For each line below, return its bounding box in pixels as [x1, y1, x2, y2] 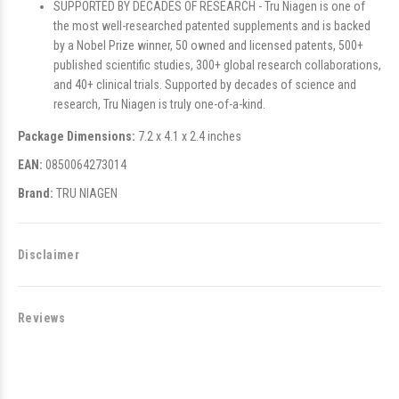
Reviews [18, 311, 65, 325]
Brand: [18, 186, 53, 200]
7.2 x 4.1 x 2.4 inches [135, 129, 241, 143]
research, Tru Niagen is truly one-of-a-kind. [53, 97, 265, 111]
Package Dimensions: [18, 129, 135, 143]
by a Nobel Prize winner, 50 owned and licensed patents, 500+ [53, 38, 363, 53]
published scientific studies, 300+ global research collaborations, [53, 58, 381, 72]
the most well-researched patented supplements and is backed [53, 19, 370, 33]
